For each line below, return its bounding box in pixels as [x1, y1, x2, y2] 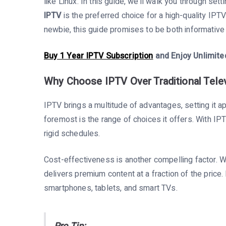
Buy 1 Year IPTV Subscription [44, 49, 153, 62]
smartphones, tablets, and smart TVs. [44, 182, 178, 194]
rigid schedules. [44, 127, 100, 140]
